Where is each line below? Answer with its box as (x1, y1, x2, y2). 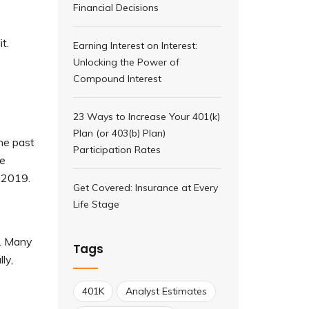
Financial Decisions (72, 1, 159, 14)
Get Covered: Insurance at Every (72, 181, 218, 194)
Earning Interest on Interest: (72, 39, 197, 52)
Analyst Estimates (125, 285, 207, 297)
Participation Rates (72, 143, 161, 156)
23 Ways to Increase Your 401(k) (72, 110, 220, 123)
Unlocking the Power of (72, 56, 179, 68)
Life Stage (72, 198, 119, 210)
